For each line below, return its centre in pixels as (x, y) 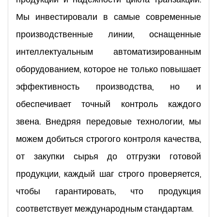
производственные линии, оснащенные (108, 34)
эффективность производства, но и (108, 86)
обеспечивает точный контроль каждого (108, 104)
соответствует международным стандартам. (105, 208)
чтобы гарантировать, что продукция (108, 191)
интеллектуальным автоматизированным (108, 51)
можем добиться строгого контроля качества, (108, 139)
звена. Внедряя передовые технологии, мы (108, 121)
